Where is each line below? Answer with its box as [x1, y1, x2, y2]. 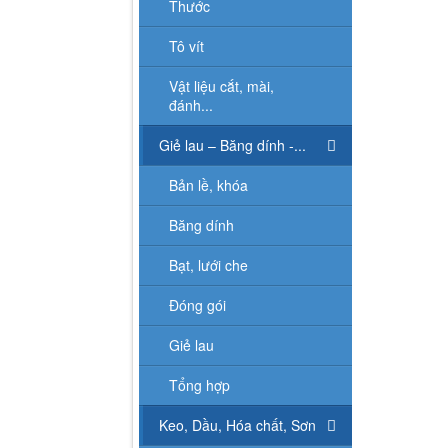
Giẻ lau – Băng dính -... [159, 134, 306, 155]
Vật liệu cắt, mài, [169, 75, 274, 96]
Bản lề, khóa [169, 174, 248, 195]
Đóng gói [169, 294, 226, 315]
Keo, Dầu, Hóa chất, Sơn [159, 414, 316, 435]
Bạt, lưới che [169, 254, 248, 275]
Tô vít [169, 35, 204, 56]
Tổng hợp [169, 374, 230, 395]
